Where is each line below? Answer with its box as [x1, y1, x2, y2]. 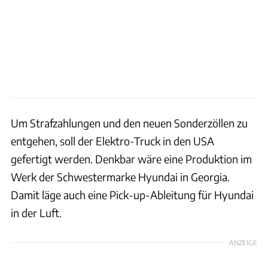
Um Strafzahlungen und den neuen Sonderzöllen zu [11, 115, 248, 130]
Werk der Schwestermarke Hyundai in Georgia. [11, 169, 230, 184]
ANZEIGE [229, 237, 257, 246]
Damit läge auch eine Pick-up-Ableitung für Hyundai [11, 187, 254, 202]
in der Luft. [11, 205, 62, 220]
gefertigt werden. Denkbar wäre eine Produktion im [11, 151, 252, 166]
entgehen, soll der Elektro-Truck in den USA [11, 133, 214, 148]
